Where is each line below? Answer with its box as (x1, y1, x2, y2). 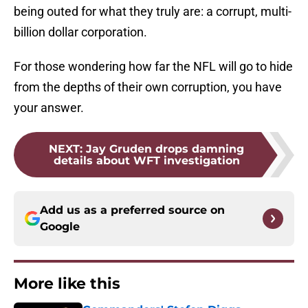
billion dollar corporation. (14, 25, 147, 40)
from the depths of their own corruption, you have (14, 80, 282, 95)
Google (40, 220, 80, 234)
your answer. (14, 100, 84, 115)
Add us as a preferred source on (40, 203, 225, 217)
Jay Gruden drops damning (86, 142, 244, 156)
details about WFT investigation (53, 154, 240, 168)
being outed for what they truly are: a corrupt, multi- (14, 4, 291, 19)
